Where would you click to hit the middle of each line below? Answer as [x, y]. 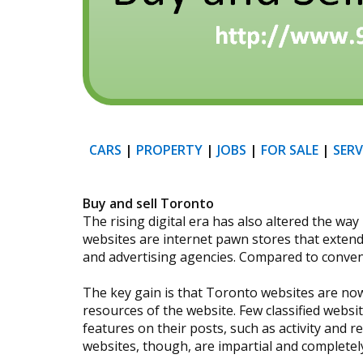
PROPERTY [169, 150]
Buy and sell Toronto [148, 203]
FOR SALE [290, 150]
